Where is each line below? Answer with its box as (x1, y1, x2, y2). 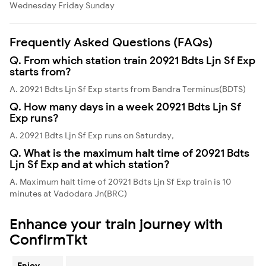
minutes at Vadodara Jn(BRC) (9, 188, 127, 199)
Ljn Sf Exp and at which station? (9, 157, 170, 171)
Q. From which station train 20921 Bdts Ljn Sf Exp (9, 53, 255, 67)
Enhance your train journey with (9, 214, 223, 233)
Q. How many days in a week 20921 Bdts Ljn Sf (9, 99, 241, 113)
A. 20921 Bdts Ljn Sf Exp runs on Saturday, (9, 129, 174, 141)
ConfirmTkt (9, 230, 87, 248)
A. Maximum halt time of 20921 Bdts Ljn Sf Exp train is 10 (9, 176, 231, 187)
